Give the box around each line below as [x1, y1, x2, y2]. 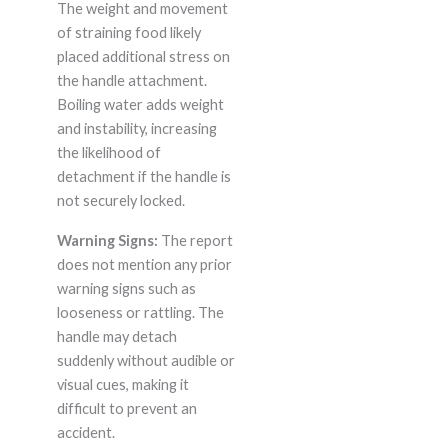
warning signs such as [56, 280, 196, 298]
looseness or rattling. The [56, 304, 224, 322]
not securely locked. [56, 192, 185, 210]
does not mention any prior [56, 256, 232, 274]
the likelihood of [56, 144, 161, 162]
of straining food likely [56, 24, 201, 42]
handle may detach [56, 328, 177, 346]
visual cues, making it [56, 376, 189, 394]
